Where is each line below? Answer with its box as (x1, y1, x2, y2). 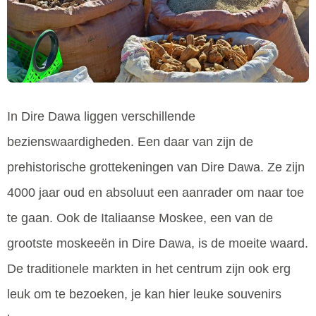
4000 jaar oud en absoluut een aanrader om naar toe (7, 185, 304, 200)
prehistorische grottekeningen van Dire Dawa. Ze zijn (7, 159, 305, 174)
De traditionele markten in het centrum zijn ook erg (7, 261, 291, 276)
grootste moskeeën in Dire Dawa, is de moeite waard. (7, 236, 308, 250)
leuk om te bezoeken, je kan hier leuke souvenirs (7, 286, 281, 301)
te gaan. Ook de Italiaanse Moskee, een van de (7, 210, 273, 225)
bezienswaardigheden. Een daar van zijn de (7, 134, 253, 149)
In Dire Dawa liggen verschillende (7, 109, 195, 123)
